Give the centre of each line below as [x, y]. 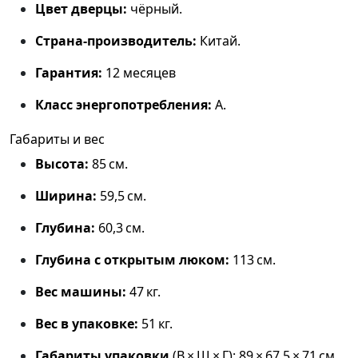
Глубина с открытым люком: [132, 260]
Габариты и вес [57, 139]
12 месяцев [139, 73]
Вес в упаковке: [87, 324]
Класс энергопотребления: [123, 105]
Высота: [62, 164]
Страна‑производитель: [116, 41]
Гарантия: [69, 73]
